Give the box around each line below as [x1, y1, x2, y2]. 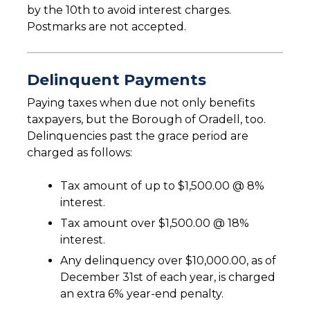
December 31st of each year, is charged [60, 271, 275, 284]
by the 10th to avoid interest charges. [27, 3, 231, 17]
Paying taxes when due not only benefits [27, 96, 255, 110]
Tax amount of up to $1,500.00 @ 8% [60, 179, 264, 193]
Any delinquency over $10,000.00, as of [60, 254, 276, 268]
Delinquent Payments [27, 71, 206, 90]
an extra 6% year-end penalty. [60, 287, 224, 301]
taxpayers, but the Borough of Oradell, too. [27, 113, 266, 127]
